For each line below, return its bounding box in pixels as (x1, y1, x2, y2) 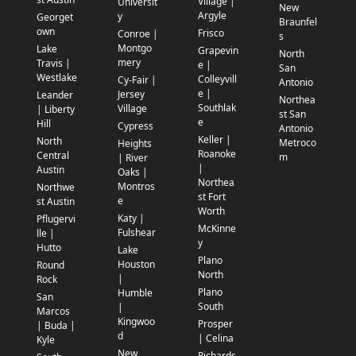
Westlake (37, 71, 77, 85)
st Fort (198, 190, 226, 204)
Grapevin (198, 44, 238, 58)
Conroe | (117, 27, 158, 41)
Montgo (117, 41, 152, 56)
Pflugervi (37, 212, 75, 226)
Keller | (198, 133, 231, 147)
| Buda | (37, 319, 75, 333)
